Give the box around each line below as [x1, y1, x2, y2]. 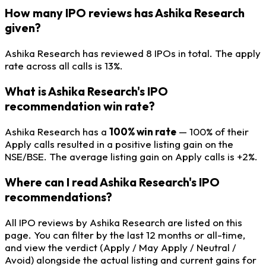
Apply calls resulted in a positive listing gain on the [5, 137, 233, 150]
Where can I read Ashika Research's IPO [5, 174, 220, 189]
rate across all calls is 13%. [5, 59, 123, 72]
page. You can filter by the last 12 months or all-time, [5, 228, 245, 241]
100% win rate [109, 125, 176, 138]
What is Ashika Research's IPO [5, 84, 168, 99]
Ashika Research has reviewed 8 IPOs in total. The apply [5, 47, 261, 60]
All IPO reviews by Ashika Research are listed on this [5, 216, 242, 229]
